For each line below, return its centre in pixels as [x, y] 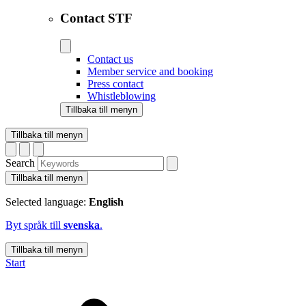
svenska [82, 225]
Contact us [110, 59]
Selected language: [47, 201]
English [106, 201]
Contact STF [96, 18]
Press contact [115, 83]
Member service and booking [150, 71]
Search [20, 163]
